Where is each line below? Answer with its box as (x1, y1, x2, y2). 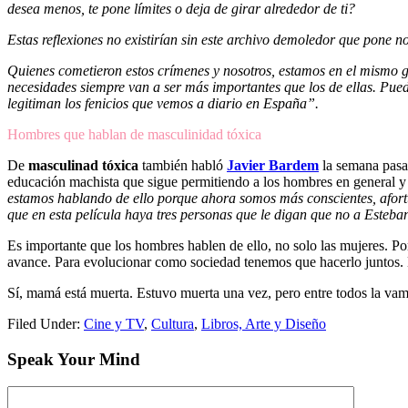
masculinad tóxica (28, 157, 138, 173)
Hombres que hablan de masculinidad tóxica (7, 126, 261, 142)
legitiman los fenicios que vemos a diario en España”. (7, 95, 322, 111)
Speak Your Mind (7, 349, 140, 369)
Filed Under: (7, 315, 84, 331)
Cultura (151, 315, 194, 331)
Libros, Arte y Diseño (201, 315, 326, 331)
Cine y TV (84, 315, 144, 331)
